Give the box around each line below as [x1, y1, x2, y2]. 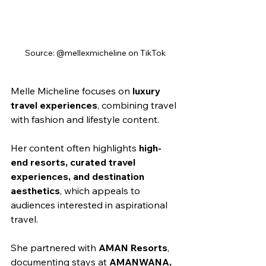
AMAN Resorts [99, 242, 167, 254]
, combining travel [97, 99, 179, 111]
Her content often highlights [11, 142, 139, 154]
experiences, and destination [11, 170, 147, 182]
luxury [132, 85, 163, 97]
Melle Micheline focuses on [11, 85, 132, 97]
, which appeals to [60, 185, 142, 197]
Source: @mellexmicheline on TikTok [24, 47, 166, 58]
